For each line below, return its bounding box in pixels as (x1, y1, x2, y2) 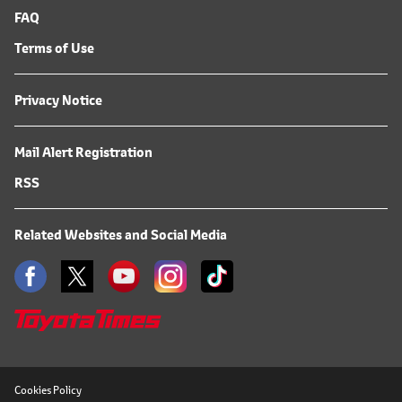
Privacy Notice (14, 91, 102, 110)
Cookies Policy (14, 382, 82, 398)
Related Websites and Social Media (14, 225, 227, 245)
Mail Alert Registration (14, 143, 153, 162)
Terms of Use (14, 39, 94, 58)
